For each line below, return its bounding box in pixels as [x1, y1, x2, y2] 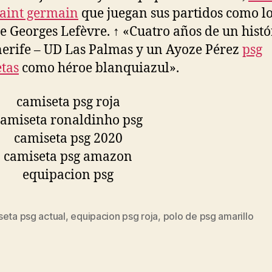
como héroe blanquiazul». [19, 59, 179, 76]
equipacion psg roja [70, 209, 158, 222]
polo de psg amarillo [163, 209, 254, 222]
